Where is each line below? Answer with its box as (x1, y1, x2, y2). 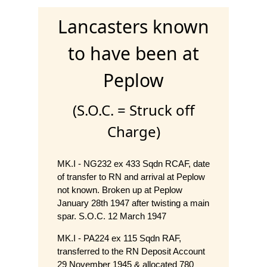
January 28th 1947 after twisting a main (57, 198, 209, 209)
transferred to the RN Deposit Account (57, 246, 205, 257)
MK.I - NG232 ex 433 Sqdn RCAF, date (57, 159, 210, 169)
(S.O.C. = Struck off (72, 100, 195, 120)
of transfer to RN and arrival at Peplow (57, 172, 205, 182)
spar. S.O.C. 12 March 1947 (57, 211, 166, 222)
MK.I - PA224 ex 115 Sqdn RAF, (57, 233, 181, 244)
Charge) (107, 122, 160, 142)
